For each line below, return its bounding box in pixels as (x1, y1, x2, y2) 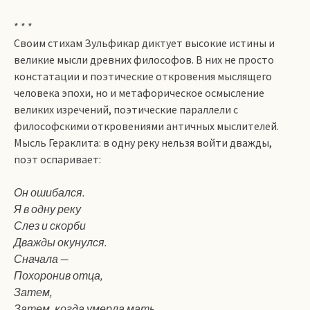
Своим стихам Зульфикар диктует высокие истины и (14, 36, 275, 50)
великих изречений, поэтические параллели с (14, 102, 238, 116)
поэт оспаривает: (14, 152, 101, 166)
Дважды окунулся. (14, 235, 107, 249)
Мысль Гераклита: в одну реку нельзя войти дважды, (14, 136, 272, 149)
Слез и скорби (14, 219, 86, 232)
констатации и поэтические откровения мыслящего (14, 69, 272, 83)
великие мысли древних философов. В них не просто (14, 53, 274, 66)
